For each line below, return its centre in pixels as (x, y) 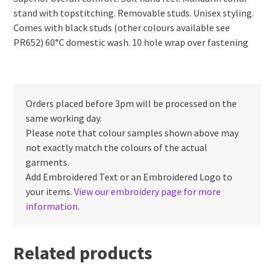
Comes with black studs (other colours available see (122, 28)
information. (53, 206)
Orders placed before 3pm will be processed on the (131, 104)
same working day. (64, 118)
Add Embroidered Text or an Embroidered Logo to (129, 177)
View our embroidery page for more (148, 192)
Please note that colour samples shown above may (132, 133)
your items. (50, 192)
